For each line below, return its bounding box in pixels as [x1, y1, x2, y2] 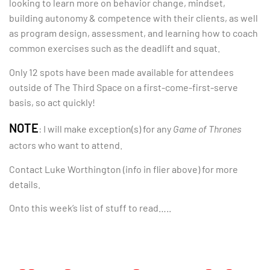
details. [9, 178, 40, 190]
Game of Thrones [173, 123, 241, 135]
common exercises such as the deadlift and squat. [9, 42, 220, 54]
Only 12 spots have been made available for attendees [9, 66, 234, 78]
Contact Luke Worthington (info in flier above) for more [9, 163, 238, 175]
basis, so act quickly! [9, 96, 95, 108]
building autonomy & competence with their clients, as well [9, 12, 258, 24]
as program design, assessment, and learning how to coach [9, 27, 258, 39]
